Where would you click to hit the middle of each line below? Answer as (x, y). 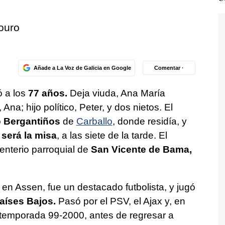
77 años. (47, 93)
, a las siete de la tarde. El (112, 135)
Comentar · (169, 68)
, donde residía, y (149, 121)
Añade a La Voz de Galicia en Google (82, 68)
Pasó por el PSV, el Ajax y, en (120, 201)
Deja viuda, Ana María (116, 93)
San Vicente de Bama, (141, 149)
